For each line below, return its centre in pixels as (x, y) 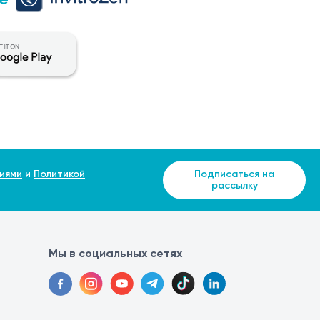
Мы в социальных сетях (115, 254)
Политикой (59, 174)
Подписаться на (235, 174)
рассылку (234, 186)
